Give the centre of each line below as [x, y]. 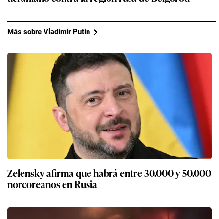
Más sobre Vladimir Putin [49, 32]
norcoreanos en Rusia [52, 184]
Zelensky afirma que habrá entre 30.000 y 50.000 [109, 172]
